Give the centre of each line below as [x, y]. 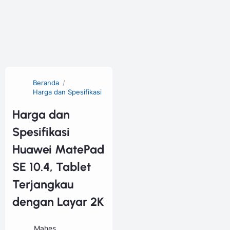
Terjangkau [43, 185]
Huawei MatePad [58, 150]
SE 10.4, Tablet [52, 167]
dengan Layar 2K [58, 202]
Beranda [46, 83]
